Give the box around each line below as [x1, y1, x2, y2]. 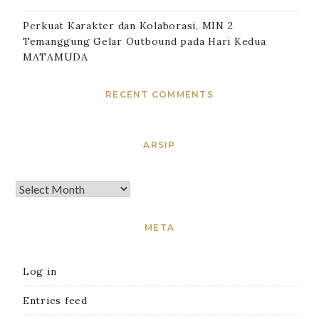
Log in [22, 264, 57, 278]
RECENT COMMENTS [105, 88, 214, 100]
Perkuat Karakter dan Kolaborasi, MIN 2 [22, 19, 234, 32]
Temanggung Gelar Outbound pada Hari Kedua [22, 34, 266, 48]
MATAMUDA [22, 50, 88, 63]
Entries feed [22, 293, 88, 307]
